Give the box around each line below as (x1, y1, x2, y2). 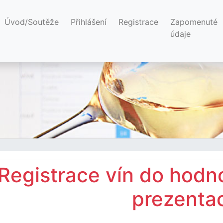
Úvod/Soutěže (4, 17, 59, 27)
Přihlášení (70, 17, 107, 27)
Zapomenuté (170, 17, 218, 27)
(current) (58, 16, 91, 26)
